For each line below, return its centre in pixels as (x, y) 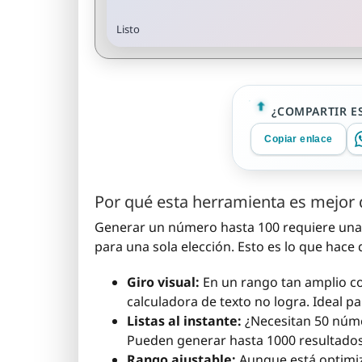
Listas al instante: (184, 321)
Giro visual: (163, 282)
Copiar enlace (299, 139)
